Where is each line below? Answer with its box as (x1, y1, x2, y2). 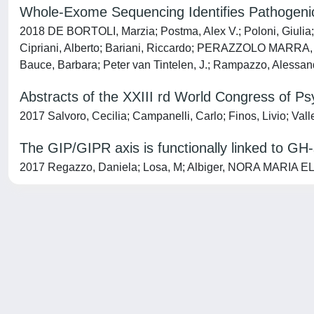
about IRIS (116, 297, 172, 309)
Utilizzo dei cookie (195, 297, 291, 309)
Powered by (6, 297, 71, 309)
